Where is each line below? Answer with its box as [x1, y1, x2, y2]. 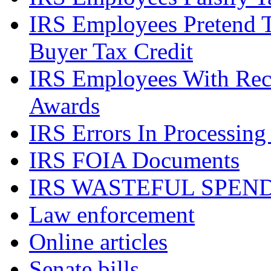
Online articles [29, 229, 168, 255]
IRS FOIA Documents [29, 147, 240, 174]
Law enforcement [29, 201, 195, 228]
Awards [29, 93, 100, 119]
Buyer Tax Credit [29, 38, 193, 65]
